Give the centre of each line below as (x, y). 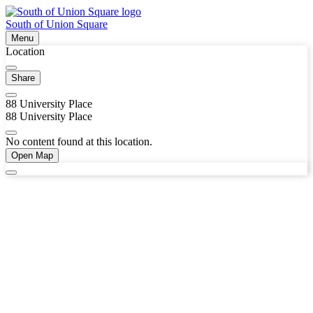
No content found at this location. (79, 141)
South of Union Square (57, 24)
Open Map (32, 155)
